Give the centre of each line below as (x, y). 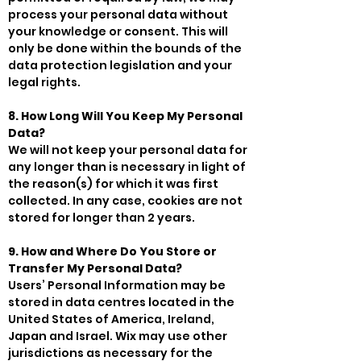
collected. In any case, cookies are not (125, 200)
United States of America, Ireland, (111, 319)
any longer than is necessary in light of (127, 166)
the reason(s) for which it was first (113, 183)
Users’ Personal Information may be (117, 285)
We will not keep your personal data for (128, 149)
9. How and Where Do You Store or (112, 251)
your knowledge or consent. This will (118, 31)
